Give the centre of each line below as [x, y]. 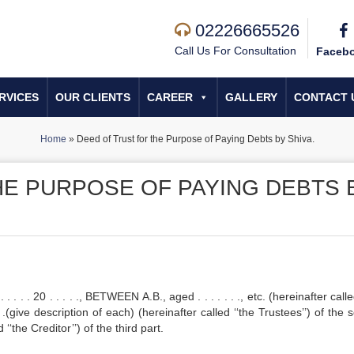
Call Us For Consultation [235, 51]
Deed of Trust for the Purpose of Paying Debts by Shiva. [195, 139]
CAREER [170, 97]
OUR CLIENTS [93, 97]
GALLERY [251, 97]
